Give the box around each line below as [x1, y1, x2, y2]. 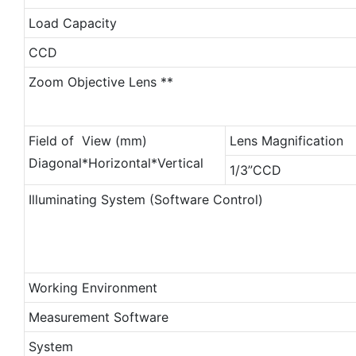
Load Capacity [28, 14, 117, 31]
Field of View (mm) [28, 132, 147, 149]
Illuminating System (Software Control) [28, 191, 263, 207]
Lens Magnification [229, 132, 343, 149]
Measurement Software [28, 308, 168, 325]
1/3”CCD [229, 161, 281, 178]
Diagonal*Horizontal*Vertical [28, 154, 203, 171]
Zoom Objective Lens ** [28, 73, 173, 90]
